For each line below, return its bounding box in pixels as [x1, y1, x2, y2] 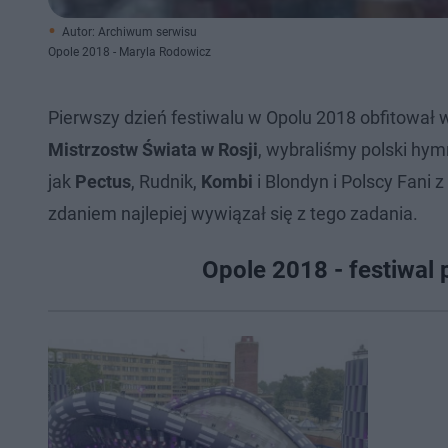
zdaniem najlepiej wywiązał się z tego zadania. [48, 203, 422, 224]
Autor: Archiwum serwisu [62, 25, 197, 39]
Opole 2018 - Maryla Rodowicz [48, 45, 211, 59]
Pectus [75, 171, 131, 192]
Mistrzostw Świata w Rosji [48, 139, 258, 160]
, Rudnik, [131, 171, 201, 192]
